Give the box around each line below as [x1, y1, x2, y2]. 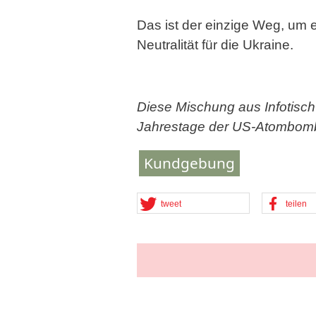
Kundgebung [144, 152, 235, 173]
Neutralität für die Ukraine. [137, 37, 293, 52]
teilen [286, 199, 308, 209]
